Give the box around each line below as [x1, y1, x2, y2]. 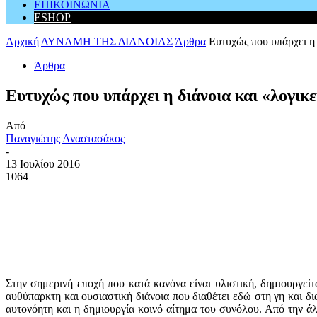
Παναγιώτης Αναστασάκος [6, 132, 125, 144]
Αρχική [6, 35, 39, 47]
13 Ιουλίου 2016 [6, 157, 80, 170]
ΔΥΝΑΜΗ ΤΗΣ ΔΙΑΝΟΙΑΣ [41, 35, 173, 47]
